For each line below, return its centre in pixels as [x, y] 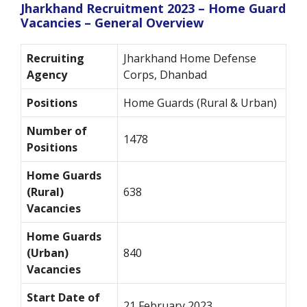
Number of [57, 131]
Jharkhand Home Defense [190, 59]
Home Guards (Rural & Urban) [200, 103]
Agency [47, 75]
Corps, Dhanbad [165, 75]
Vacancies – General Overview [112, 23]
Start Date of [63, 298]
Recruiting [56, 59]
